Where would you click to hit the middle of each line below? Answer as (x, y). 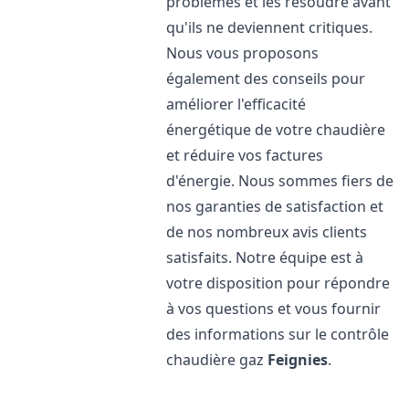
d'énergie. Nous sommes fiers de (280, 181)
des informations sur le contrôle (278, 334)
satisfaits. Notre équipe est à (265, 257)
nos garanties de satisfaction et (275, 206)
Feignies (298, 360)
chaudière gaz (217, 360)
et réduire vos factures (245, 155)
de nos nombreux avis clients (267, 232)
